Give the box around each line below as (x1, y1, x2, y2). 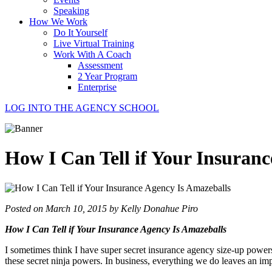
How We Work (29, 16, 87, 27)
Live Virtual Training (53, 38, 134, 49)
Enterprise (78, 82, 117, 92)
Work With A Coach (53, 49, 131, 59)
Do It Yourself (53, 27, 107, 38)
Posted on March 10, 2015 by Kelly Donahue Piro (5, 203, 198, 214)
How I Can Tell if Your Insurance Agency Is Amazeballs (5, 223, 226, 234)
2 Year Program (78, 71, 137, 81)
